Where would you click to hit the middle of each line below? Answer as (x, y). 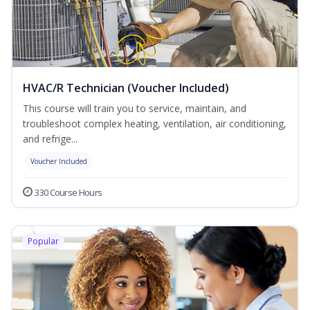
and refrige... (50, 139)
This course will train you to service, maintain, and (135, 109)
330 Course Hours (69, 193)
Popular (43, 241)
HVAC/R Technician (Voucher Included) (126, 88)
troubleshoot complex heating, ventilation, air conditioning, (155, 124)
